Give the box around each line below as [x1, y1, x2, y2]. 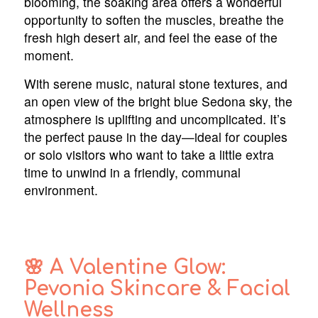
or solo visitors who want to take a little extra [23, 145, 274, 163]
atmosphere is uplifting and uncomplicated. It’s [23, 109, 286, 128]
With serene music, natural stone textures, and [23, 74, 287, 92]
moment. [23, 45, 74, 64]
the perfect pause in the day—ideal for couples [23, 127, 287, 146]
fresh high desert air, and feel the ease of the [23, 28, 278, 46]
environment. [23, 180, 98, 199]
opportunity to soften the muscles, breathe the [23, 10, 284, 28]
